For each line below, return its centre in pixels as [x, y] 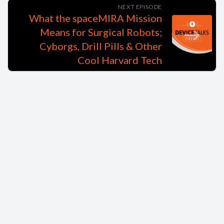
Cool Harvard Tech [120, 60]
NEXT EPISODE [140, 7]
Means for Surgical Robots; [101, 32]
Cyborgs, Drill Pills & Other [101, 46]
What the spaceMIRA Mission [95, 18]
